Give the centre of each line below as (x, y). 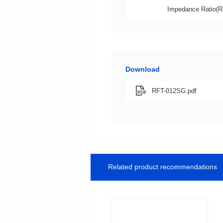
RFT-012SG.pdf (174, 91)
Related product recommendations (163, 167)
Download (143, 69)
